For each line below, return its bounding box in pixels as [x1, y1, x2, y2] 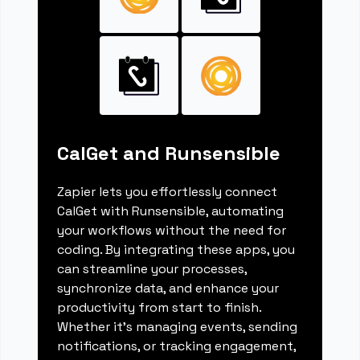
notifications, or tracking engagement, [57, 337, 297, 355]
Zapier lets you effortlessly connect [57, 183, 278, 201]
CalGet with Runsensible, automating [57, 202, 284, 220]
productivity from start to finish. [57, 299, 262, 317]
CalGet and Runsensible [57, 141, 281, 166]
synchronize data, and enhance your [57, 280, 280, 297]
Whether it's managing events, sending [57, 318, 298, 336]
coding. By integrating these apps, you [57, 241, 296, 259]
